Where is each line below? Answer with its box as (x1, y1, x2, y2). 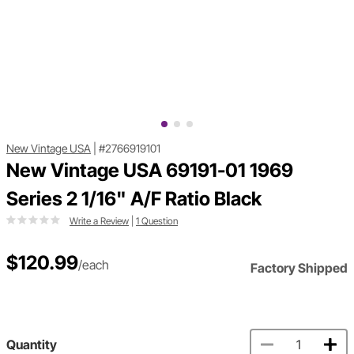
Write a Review (70, 215, 129, 228)
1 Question (136, 215, 178, 228)
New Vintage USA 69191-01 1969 (6, 159, 293, 183)
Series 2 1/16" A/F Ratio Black (6, 187, 262, 211)
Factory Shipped (250, 260, 348, 277)
